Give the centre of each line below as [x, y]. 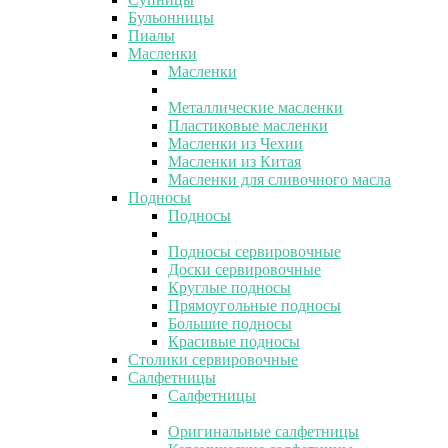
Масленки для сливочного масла [279, 179]
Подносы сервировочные [254, 251]
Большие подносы [230, 323]
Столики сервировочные [213, 359]
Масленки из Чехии [235, 143]
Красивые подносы [234, 341]
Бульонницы [171, 17]
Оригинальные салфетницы [263, 431]
